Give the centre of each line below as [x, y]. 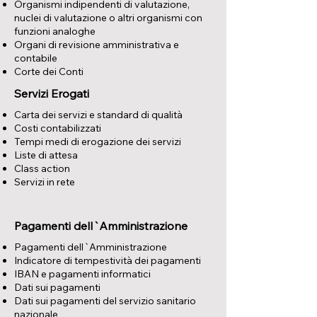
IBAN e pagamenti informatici [82, 274]
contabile [36, 58]
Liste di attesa [46, 155]
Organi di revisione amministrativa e [97, 45]
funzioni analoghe [55, 31]
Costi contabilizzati [58, 128]
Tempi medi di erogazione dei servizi [98, 142]
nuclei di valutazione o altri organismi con [108, 18]
